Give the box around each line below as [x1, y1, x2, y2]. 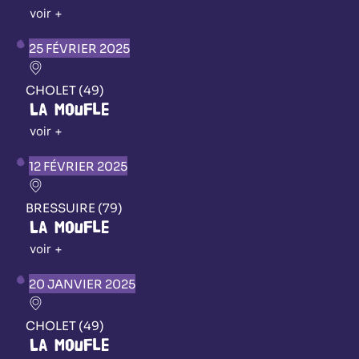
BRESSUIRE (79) [26, 200, 123, 216]
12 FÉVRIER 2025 [29, 158, 127, 174]
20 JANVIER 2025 [29, 276, 135, 292]
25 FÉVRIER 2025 [29, 40, 130, 56]
